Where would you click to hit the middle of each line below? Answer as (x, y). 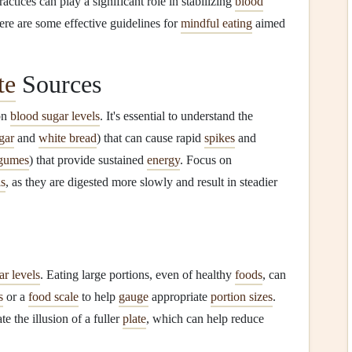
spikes (220, 138)
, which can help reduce (205, 319)
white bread (68, 138)
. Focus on (206, 160)
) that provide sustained (88, 160)
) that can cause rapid (150, 138)
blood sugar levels (55, 116)
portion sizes (242, 297)
